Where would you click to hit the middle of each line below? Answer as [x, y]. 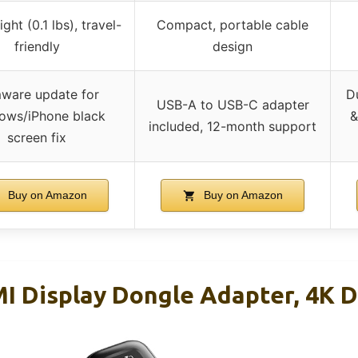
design [233, 46]
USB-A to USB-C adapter [233, 104]
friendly [37, 46]
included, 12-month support [233, 126]
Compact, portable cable [233, 24]
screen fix [37, 137]
